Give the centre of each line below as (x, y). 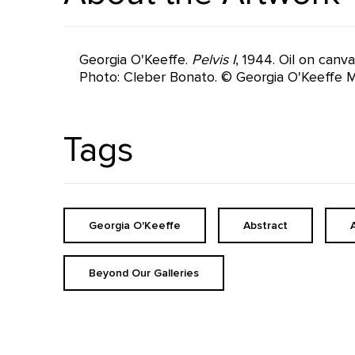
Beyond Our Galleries (144, 273)
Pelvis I (214, 59)
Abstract (265, 225)
